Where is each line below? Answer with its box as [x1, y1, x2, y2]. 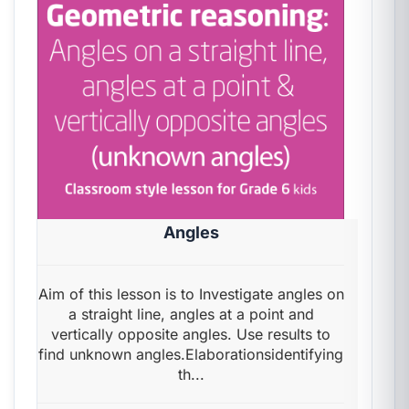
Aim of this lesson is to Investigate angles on [37, 285, 344, 303]
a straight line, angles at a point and [68, 305, 314, 323]
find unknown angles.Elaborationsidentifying [38, 345, 343, 363]
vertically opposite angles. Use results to [51, 325, 330, 343]
